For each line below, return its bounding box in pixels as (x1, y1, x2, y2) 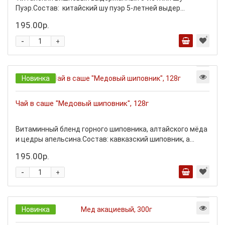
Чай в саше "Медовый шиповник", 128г (16, 99, 149, 108)
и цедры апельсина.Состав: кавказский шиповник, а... (16, 135, 194, 143)
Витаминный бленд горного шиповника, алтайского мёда (16, 125, 207, 133)
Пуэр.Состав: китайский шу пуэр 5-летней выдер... (16, 4, 185, 12)
